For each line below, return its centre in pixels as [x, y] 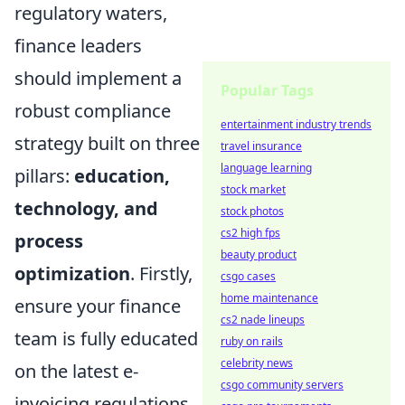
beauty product [259, 254]
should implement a [98, 79]
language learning [266, 168]
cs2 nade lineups [263, 320]
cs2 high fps [250, 233]
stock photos [252, 211]
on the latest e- [76, 372]
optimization [72, 274]
